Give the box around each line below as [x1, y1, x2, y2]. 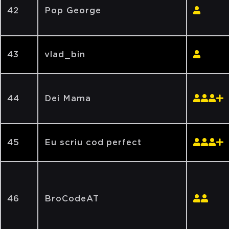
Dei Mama [44, 94, 91, 103]
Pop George [44, 6, 101, 15]
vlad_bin [44, 50, 85, 59]
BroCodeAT [44, 194, 99, 203]
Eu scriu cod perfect [44, 138, 142, 147]
